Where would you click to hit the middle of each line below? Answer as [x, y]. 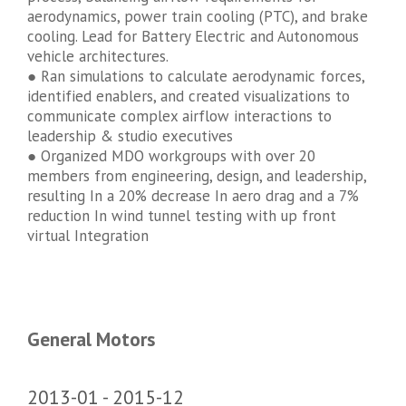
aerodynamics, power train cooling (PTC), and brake [198, 17]
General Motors [91, 339]
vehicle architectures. [98, 57]
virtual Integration [88, 236]
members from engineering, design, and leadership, [197, 176]
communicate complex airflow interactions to [179, 116]
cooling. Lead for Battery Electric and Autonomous [193, 37]
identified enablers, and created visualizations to [188, 97]
